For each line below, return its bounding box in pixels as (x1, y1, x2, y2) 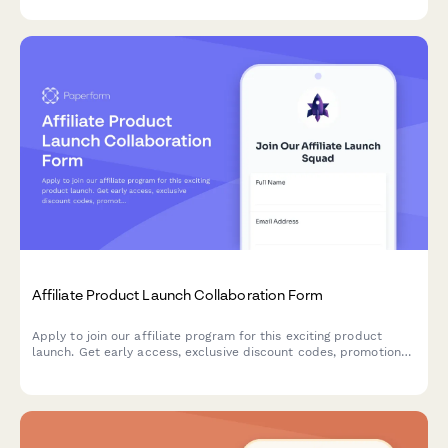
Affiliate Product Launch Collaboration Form (32, 286, 324, 304)
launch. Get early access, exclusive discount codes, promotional (32, 345, 413, 360)
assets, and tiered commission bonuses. (32, 361, 268, 376)
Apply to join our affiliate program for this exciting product (32, 329, 382, 344)
